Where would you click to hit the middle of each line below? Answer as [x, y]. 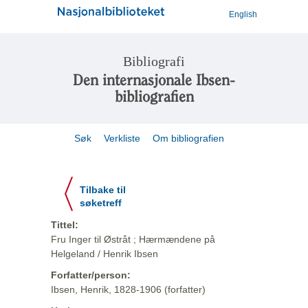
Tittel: [65, 225]
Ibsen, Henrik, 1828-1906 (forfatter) [128, 289]
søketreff [101, 203]
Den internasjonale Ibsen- [154, 80]
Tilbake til [103, 190]
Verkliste [122, 138]
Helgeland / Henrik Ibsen [104, 254]
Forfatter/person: [91, 275]
